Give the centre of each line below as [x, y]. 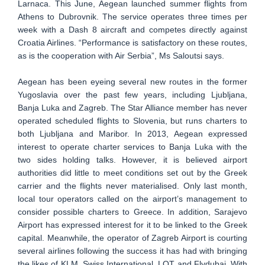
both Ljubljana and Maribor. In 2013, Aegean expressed [132, 134]
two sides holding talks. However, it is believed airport [132, 160]
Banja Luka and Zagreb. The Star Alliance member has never [132, 108]
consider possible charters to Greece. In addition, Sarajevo [132, 212]
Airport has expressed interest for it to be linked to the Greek [132, 225]
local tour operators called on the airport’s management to [132, 199]
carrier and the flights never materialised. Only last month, [132, 186]
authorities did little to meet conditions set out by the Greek [132, 173]
